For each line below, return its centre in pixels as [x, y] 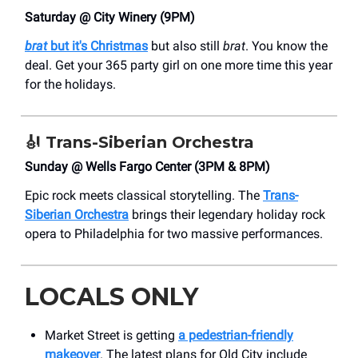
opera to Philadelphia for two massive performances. [174, 233]
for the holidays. [70, 84]
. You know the [286, 46]
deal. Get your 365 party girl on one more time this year [179, 65]
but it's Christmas [97, 46]
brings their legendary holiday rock [227, 214]
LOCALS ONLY [111, 296]
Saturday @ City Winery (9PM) [110, 17]
